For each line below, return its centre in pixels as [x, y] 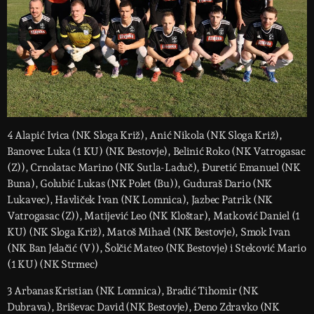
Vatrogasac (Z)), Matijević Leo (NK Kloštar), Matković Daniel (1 [153, 216]
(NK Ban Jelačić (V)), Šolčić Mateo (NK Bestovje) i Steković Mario [157, 248]
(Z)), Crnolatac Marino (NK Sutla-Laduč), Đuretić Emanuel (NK [154, 167]
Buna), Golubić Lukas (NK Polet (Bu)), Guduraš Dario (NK [140, 183]
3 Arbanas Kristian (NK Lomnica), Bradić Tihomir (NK [133, 291]
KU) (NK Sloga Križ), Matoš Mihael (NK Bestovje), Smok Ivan [149, 232]
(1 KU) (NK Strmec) [53, 264]
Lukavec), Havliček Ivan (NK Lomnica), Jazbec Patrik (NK [140, 199]
